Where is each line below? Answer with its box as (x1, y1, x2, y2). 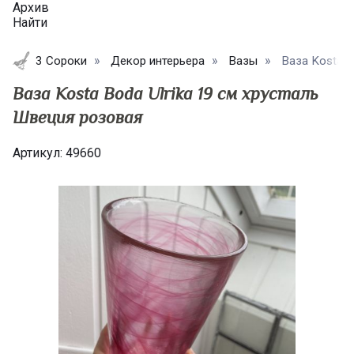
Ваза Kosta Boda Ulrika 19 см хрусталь (13, 84, 318, 104)
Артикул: (13, 145, 66, 161)
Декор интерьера (110, 54, 205, 69)
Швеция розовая (13, 107, 142, 128)
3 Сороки (35, 54, 87, 69)
